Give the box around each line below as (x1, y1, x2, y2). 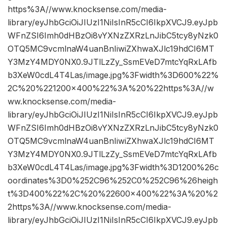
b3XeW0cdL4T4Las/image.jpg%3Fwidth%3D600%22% (8, 70, 219, 81)
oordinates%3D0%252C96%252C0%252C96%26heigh (8, 175, 218, 186)
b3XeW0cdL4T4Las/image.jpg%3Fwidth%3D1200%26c (8, 162, 219, 173)
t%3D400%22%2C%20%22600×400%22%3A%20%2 (8, 188, 218, 199)
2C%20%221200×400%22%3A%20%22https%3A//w (8, 83, 214, 94)
